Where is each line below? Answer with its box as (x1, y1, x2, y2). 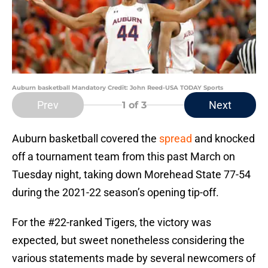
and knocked (192, 132, 255, 145)
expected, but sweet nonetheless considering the (12, 234, 245, 247)
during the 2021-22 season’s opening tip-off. (12, 186, 219, 199)
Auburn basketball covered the (12, 132, 159, 145)
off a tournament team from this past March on (12, 150, 235, 163)
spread (159, 132, 192, 145)
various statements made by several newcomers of (12, 252, 255, 265)
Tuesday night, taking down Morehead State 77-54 (12, 168, 251, 181)
